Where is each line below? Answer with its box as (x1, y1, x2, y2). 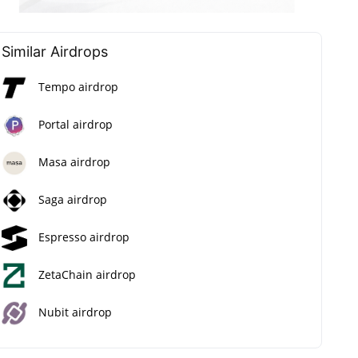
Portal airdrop (38, 116, 113, 132)
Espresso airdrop (38, 229, 129, 245)
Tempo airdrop (38, 78, 118, 94)
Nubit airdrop (38, 304, 112, 320)
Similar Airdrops (2, 42, 108, 60)
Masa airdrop (38, 153, 110, 169)
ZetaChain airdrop (38, 266, 136, 282)
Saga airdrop (38, 191, 107, 207)
